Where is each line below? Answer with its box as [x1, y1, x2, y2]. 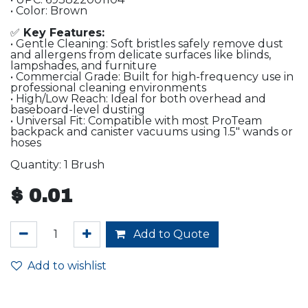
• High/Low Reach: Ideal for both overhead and [10, 92, 266, 105]
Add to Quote [131, 228, 210, 241]
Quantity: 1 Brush [10, 158, 104, 171]
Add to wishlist [27, 259, 107, 272]
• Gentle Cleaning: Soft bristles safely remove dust [10, 37, 283, 50]
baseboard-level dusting [10, 103, 145, 116]
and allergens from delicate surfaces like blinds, [10, 48, 271, 61]
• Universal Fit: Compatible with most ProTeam [10, 114, 262, 127]
